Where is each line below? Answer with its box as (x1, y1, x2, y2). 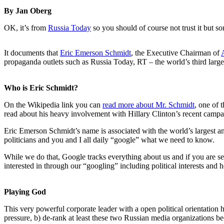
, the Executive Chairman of (131, 48, 221, 57)
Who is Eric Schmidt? (4, 83, 78, 92)
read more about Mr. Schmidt (102, 100, 194, 109)
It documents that (4, 48, 60, 57)
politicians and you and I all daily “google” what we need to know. (4, 135, 214, 144)
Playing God (4, 187, 46, 196)
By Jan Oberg (4, 6, 51, 15)
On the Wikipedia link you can (4, 100, 102, 109)
